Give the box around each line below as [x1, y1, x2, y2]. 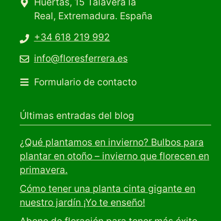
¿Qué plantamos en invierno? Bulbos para [20, 136, 204, 148]
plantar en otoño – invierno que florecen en [20, 150, 209, 162]
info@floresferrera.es [34, 52, 128, 65]
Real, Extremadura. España [34, 10, 152, 22]
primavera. [20, 164, 68, 176]
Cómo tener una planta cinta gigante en [20, 183, 195, 195]
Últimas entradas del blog [20, 110, 134, 122]
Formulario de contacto [34, 76, 137, 88]
